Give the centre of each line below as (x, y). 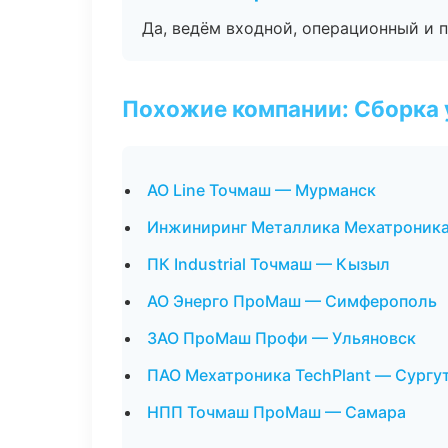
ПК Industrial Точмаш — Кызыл (268, 264)
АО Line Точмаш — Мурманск (261, 190)
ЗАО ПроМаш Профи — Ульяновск (281, 338)
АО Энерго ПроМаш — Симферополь (292, 301)
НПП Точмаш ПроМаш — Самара (276, 412)
